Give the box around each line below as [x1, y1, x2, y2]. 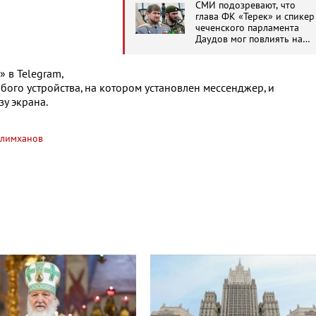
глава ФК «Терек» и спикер [195, 11, 315, 23]
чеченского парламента [195, 22, 299, 34]
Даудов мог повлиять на [195, 33, 303, 45]
